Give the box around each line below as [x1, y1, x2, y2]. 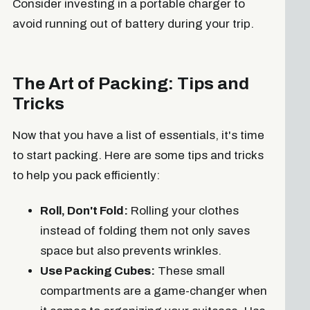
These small [154, 264, 225, 277]
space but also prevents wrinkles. [39, 244, 221, 257]
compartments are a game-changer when [39, 284, 267, 298]
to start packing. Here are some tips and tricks [12, 149, 264, 163]
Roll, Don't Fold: [39, 203, 128, 217]
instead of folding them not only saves [39, 224, 250, 237]
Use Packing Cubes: [39, 264, 155, 277]
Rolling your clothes [127, 203, 239, 217]
